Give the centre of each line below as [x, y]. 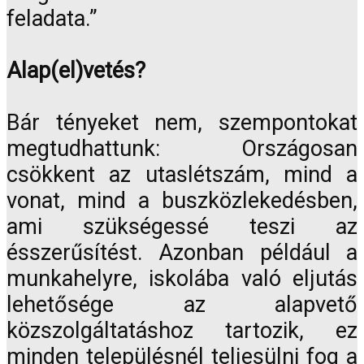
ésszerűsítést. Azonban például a [182, 252]
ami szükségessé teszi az [182, 226]
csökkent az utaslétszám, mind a [182, 174]
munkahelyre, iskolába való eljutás [182, 278]
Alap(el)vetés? [76, 70]
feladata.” [52, 18]
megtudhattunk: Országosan [182, 148]
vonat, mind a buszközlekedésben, [182, 200]
